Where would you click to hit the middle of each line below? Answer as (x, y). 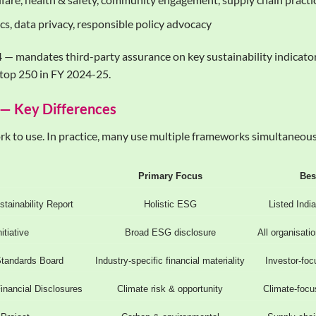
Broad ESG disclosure (170, 232)
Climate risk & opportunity (170, 288)
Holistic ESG (170, 204)
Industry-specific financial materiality (170, 260)
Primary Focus (170, 176)
